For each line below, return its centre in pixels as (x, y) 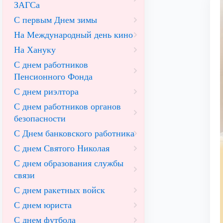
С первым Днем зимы (56, 20)
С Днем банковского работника (74, 133)
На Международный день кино (73, 35)
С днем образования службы (69, 163)
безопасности (40, 118)
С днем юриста (43, 205)
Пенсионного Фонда (53, 77)
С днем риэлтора (46, 92)
